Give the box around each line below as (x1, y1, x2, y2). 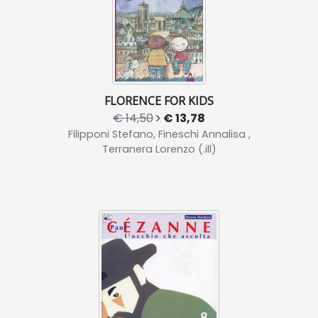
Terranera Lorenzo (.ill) (102, 142, 216, 156)
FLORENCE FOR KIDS (104, 93, 214, 109)
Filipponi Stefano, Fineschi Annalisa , (67, 127, 251, 141)
